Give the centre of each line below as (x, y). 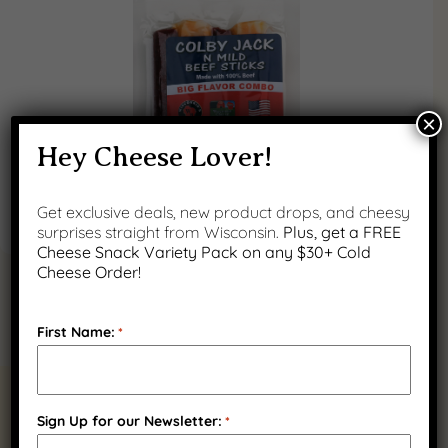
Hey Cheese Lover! (155, 156)
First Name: (76, 331)
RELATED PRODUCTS (216, 403)
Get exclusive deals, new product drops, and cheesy (224, 211)
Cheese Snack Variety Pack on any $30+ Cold (204, 251)
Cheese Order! (89, 271)
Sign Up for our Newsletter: (130, 420)
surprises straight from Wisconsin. (160, 231)
